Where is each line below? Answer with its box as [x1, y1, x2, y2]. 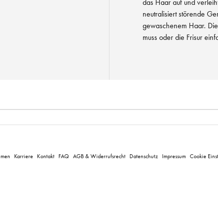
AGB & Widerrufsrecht [73, 152, 126, 160]
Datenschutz [129, 152, 158, 160]
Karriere [14, 152, 33, 160]
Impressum [162, 152, 186, 160]
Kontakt [37, 152, 54, 160]
